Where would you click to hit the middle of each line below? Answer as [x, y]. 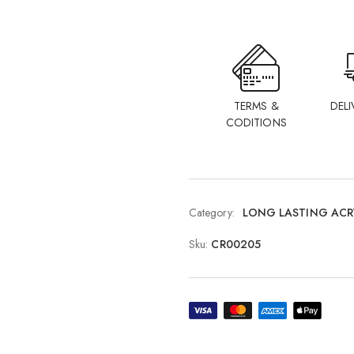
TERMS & [256, 106]
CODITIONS [256, 122]
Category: [212, 213]
